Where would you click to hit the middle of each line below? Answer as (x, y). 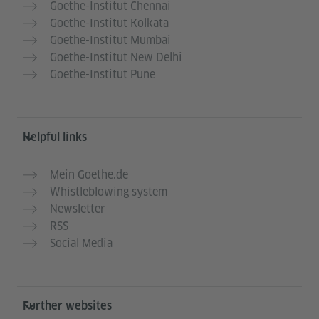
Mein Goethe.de (89, 175)
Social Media (81, 244)
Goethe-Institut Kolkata (109, 23)
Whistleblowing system (109, 192)
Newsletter (77, 209)
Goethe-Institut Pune (103, 75)
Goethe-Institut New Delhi (116, 58)
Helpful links (55, 137)
